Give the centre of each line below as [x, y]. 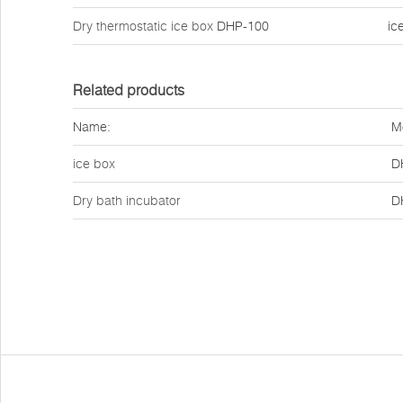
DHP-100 [241, 26]
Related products [129, 90]
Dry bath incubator [127, 201]
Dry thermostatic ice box [143, 26]
